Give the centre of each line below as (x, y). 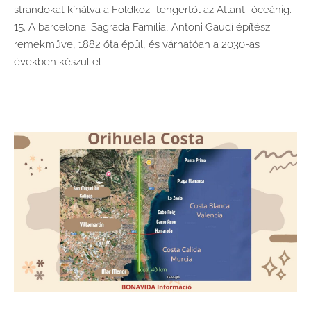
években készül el (58, 62)
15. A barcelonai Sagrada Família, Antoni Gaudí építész (142, 27)
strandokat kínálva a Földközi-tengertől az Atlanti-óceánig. (153, 10)
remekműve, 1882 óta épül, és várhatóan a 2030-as (137, 45)
